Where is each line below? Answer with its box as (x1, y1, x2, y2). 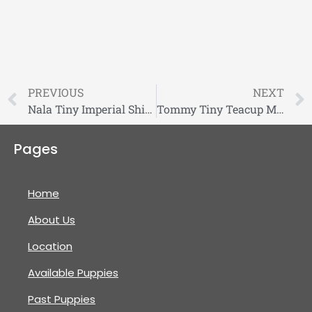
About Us (28, 212, 75, 227)
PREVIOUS (28, 84, 84, 100)
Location (28, 238, 72, 253)
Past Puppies (28, 291, 95, 306)
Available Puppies (28, 265, 118, 280)
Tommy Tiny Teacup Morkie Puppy (276, 101, 284, 116)
